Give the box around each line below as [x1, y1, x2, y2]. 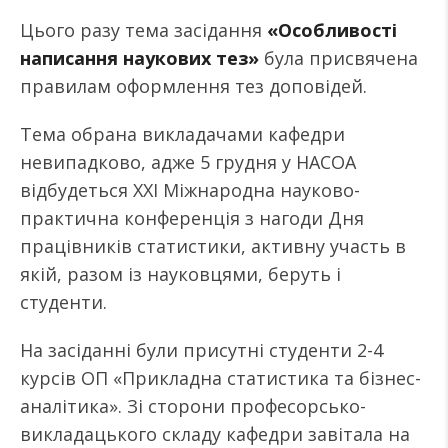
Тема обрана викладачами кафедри [20, 122, 345, 146]
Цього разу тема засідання [20, 18, 267, 42]
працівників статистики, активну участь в [20, 234, 406, 258]
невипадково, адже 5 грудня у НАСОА [20, 150, 356, 174]
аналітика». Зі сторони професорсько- [20, 394, 366, 418]
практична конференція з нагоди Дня [20, 206, 364, 230]
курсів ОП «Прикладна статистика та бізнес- [20, 366, 421, 390]
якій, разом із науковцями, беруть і [20, 262, 341, 286]
